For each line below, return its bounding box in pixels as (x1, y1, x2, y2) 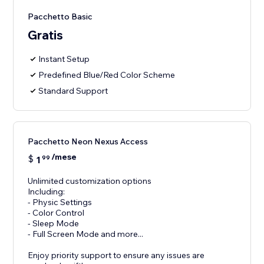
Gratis (28, 27, 64, 43)
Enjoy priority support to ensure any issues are (28, 250, 205, 261)
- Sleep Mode (28, 218, 80, 229)
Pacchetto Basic (28, 11, 93, 22)
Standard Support (38, 85, 108, 97)
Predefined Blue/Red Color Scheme (38, 70, 176, 81)
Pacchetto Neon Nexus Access (28, 136, 148, 147)
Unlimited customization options (28, 176, 152, 187)
